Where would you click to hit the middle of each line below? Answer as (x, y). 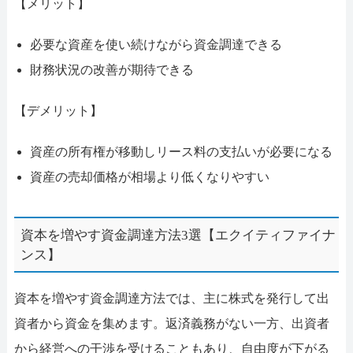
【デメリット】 (58, 111)
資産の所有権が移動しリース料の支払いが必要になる (181, 152)
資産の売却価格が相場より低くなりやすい (149, 177)
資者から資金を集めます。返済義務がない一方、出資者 (171, 324)
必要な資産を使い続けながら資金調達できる (156, 45)
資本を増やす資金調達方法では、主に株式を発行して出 (171, 299)
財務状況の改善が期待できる (111, 70)
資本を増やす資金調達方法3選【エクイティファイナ (178, 235)
